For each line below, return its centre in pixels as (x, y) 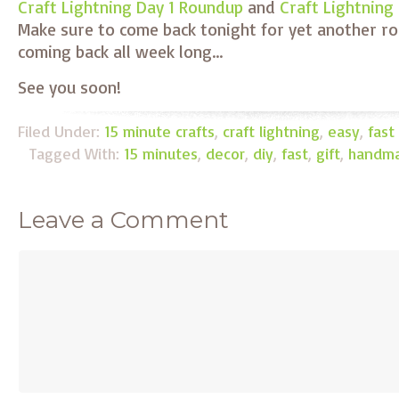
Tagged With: (77, 153)
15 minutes (161, 153)
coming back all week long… (120, 51)
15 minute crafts (159, 131)
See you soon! (69, 87)
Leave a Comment (123, 220)
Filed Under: (61, 131)
